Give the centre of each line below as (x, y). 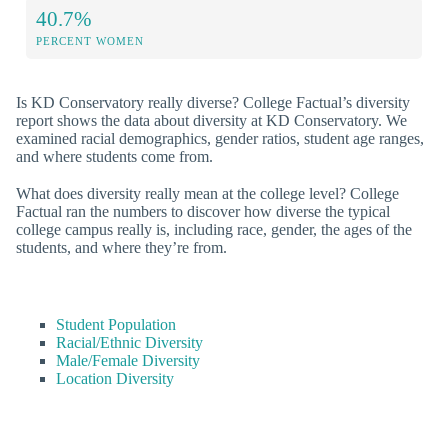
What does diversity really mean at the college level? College (207, 194)
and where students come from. (114, 156)
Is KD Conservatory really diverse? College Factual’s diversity (213, 102)
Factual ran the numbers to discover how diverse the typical (203, 212)
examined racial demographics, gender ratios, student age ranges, (220, 138)
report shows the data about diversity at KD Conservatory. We (211, 120)
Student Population (116, 325)
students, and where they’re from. (121, 248)
